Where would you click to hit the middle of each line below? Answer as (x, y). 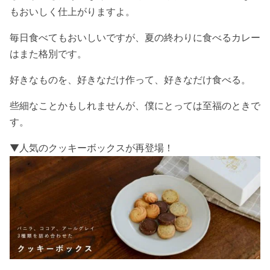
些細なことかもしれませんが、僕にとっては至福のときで (135, 105)
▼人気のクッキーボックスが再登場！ (92, 147)
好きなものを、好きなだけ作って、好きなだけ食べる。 (130, 79)
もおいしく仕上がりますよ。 (72, 11)
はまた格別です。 (48, 53)
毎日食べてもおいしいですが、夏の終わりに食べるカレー (135, 37)
